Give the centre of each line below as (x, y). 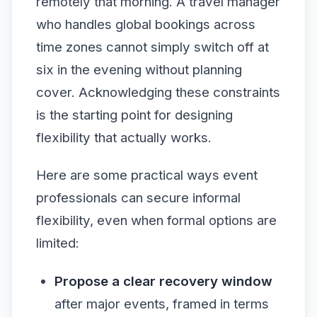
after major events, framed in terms (161, 304)
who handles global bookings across (146, 24)
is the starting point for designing (134, 115)
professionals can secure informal (138, 198)
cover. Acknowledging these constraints (158, 92)
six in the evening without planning (139, 70)
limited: (58, 243)
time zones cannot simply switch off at (152, 47)
